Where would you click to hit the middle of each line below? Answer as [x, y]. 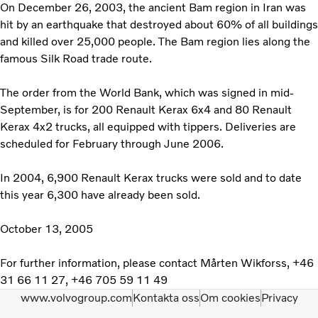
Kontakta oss [166, 297]
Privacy [279, 297]
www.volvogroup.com [76, 297]
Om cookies [230, 297]
